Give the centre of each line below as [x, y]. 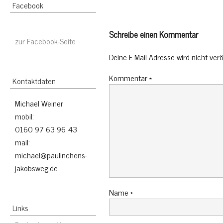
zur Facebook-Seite [45, 41]
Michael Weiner [39, 103]
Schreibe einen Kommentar [153, 34]
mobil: [24, 116]
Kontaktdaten [34, 81]
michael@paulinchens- [51, 155]
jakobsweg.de [36, 168]
